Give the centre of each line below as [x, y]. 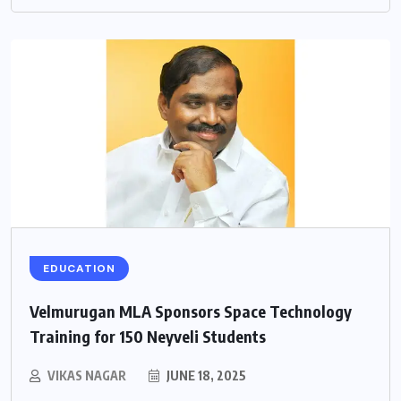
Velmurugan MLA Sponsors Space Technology [191, 311]
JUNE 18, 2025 [205, 375]
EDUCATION [79, 268]
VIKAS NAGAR [87, 375]
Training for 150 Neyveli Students [148, 336]
